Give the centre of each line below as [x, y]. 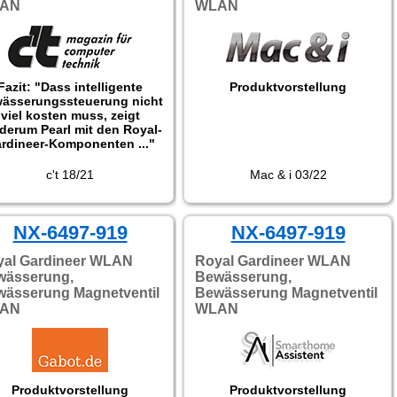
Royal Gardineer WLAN [273, 261]
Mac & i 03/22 [288, 175]
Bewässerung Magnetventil [286, 293]
